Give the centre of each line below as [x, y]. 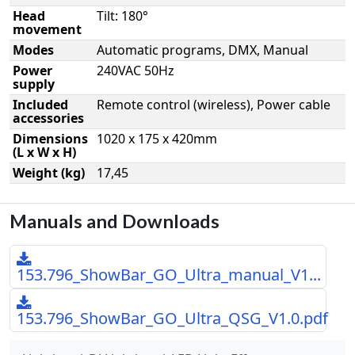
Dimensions [50, 138]
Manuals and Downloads [115, 221]
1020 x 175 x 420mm [157, 138]
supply [34, 84]
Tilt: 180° [122, 15]
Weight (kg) [49, 172]
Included [40, 104]
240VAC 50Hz [136, 70]
